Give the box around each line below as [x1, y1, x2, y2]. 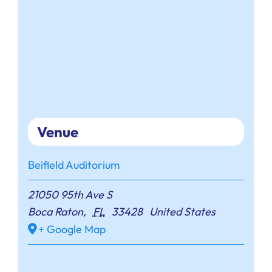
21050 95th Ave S [27, 188, 112, 202]
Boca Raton [27, 205, 83, 219]
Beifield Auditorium [27, 158, 120, 172]
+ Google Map [38, 222, 106, 237]
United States [149, 205, 216, 219]
